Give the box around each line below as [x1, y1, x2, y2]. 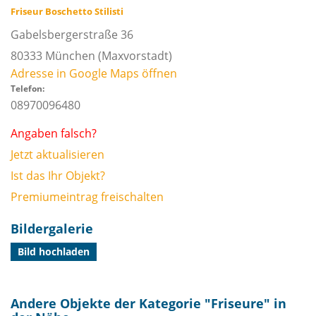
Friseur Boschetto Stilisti [11, 5, 123, 18]
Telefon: [11, 83, 44, 95]
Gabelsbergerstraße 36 [11, 27, 133, 42]
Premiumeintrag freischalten [11, 189, 164, 205]
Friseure [211, 295, 264, 312]
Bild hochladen [18, 245, 90, 258]
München [45, 48, 95, 63]
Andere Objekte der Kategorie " [11, 295, 211, 312]
